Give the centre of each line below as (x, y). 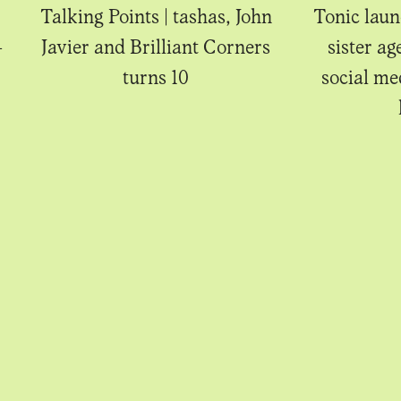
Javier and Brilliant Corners (156, 46)
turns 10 (156, 77)
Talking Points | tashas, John (156, 16)
